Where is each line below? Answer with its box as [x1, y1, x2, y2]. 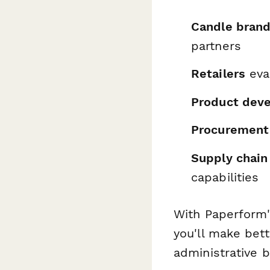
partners [191, 38, 241, 53]
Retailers [191, 66, 245, 81]
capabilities [191, 169, 259, 184]
